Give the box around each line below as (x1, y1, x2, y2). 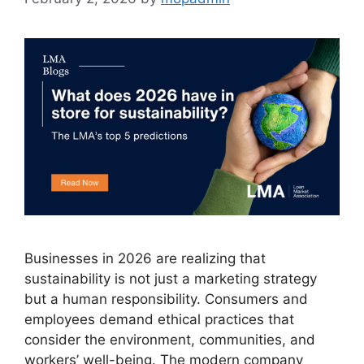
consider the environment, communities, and (24, 331, 315, 349)
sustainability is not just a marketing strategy (24, 271, 317, 288)
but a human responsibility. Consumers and (24, 291, 308, 308)
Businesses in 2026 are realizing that (24, 250, 266, 267)
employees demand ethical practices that (24, 311, 294, 328)
